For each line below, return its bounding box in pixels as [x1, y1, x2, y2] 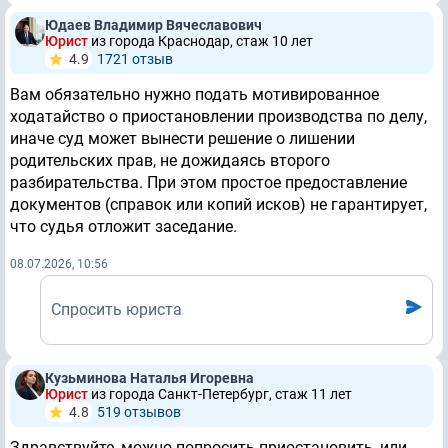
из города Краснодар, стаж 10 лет [91, 33, 313, 50]
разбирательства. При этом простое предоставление [10, 173, 407, 193]
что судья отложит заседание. [10, 217, 237, 237]
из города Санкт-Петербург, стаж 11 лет [91, 386, 352, 403]
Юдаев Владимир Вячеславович [45, 17, 262, 34]
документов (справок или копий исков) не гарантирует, [10, 195, 427, 215]
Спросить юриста [51, 300, 182, 320]
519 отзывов [97, 404, 181, 421]
